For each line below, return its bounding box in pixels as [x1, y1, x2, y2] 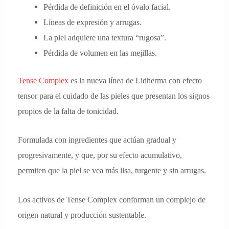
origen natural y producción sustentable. [18, 210, 147, 220]
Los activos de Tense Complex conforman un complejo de [18, 194, 206, 204]
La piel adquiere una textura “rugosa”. [43, 32, 166, 42]
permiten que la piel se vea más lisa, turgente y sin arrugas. [18, 166, 209, 176]
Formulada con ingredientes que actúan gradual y [18, 135, 177, 145]
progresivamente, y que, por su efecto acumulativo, [18, 150, 182, 161]
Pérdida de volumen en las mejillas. [43, 48, 157, 58]
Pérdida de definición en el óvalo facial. [43, 2, 171, 12]
